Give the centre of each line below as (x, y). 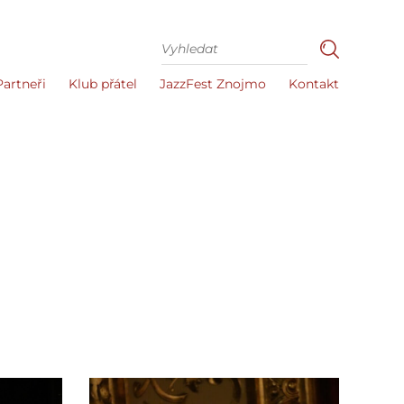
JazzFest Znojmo (212, 84)
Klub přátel (102, 84)
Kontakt (314, 84)
